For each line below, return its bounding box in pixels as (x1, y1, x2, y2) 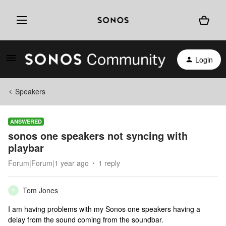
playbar (8, 140, 44, 155)
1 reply (98, 158, 120, 168)
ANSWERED (10, 118, 42, 125)
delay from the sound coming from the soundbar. (8, 214, 163, 224)
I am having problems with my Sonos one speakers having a (8, 204, 200, 214)
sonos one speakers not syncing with (8, 128, 188, 143)
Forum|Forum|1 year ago (8, 158, 89, 168)
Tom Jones (23, 185, 58, 195)
